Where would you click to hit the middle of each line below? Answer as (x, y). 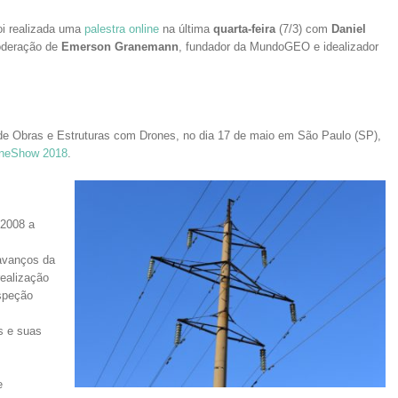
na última (186, 29)
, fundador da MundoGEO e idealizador (279, 47)
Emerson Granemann (120, 47)
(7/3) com (303, 29)
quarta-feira (244, 29)
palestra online (122, 29)
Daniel (349, 29)
